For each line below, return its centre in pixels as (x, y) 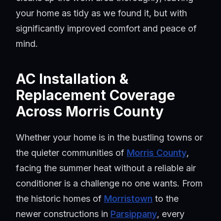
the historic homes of (60, 199)
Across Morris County (90, 112)
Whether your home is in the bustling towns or (109, 138)
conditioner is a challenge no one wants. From (109, 184)
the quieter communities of (71, 153)
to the (166, 199)
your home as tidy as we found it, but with (101, 13)
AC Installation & (72, 79)
